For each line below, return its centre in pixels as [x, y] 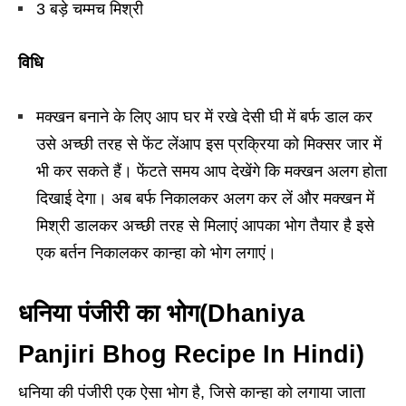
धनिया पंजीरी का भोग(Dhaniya [161, 314]
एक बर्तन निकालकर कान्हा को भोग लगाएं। [156, 253]
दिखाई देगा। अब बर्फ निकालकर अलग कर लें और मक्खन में [205, 199]
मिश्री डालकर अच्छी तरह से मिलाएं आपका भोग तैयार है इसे [205, 226]
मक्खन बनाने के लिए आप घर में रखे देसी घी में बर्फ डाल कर [204, 117]
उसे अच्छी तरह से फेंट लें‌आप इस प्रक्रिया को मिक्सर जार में [209, 145]
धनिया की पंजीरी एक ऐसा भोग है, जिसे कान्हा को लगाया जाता [192, 393]
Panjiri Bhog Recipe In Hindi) [191, 355]
